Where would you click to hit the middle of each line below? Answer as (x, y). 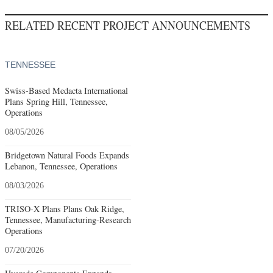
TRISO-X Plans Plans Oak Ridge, (65, 208)
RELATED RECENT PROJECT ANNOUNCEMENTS (128, 25)
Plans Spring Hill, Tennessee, (56, 101)
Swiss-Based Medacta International (66, 90)
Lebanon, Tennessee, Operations (61, 166)
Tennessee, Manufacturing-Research (68, 219)
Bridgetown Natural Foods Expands (67, 155)
